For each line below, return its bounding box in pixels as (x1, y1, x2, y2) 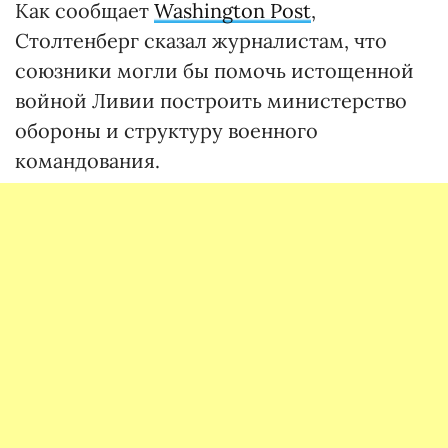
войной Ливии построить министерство (15, 88, 407, 113)
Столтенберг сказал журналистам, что (15, 28, 387, 53)
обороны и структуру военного (15, 118, 318, 143)
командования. (15, 148, 160, 173)
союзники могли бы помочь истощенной (15, 58, 414, 83)
